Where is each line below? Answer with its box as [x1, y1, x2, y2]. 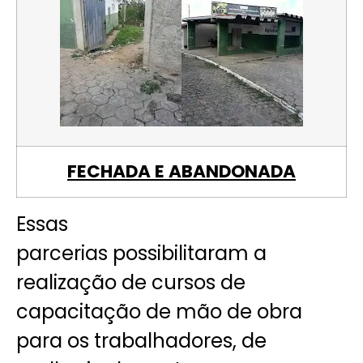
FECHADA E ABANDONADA [67, 159, 296, 185]
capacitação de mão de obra [16, 298, 302, 326]
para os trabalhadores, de [16, 327, 267, 355]
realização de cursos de [16, 269, 246, 297]
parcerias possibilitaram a [16, 240, 267, 267]
